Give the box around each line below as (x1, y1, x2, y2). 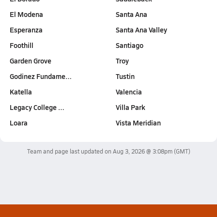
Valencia (115, 87, 142, 96)
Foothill (10, 40, 33, 50)
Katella (10, 87, 32, 96)
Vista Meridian (115, 118, 161, 127)
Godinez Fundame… (10, 71, 72, 81)
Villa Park (115, 102, 145, 112)
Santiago (115, 40, 143, 50)
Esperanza (10, 25, 43, 34)
